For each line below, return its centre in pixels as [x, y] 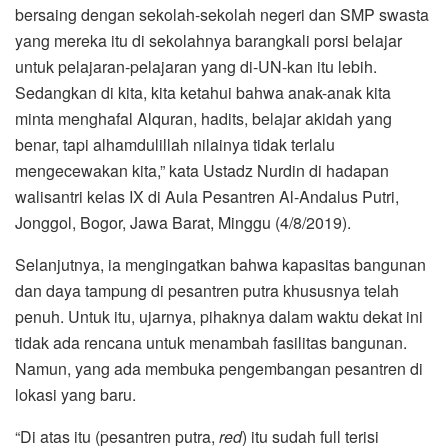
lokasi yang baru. [75, 394]
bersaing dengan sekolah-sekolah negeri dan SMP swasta [222, 14]
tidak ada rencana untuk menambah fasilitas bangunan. [211, 342]
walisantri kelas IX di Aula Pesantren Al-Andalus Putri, [207, 196]
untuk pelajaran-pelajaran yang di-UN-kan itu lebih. [196, 66]
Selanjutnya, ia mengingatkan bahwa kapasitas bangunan [220, 264]
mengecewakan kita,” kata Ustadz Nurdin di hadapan [202, 170]
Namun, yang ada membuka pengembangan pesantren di [219, 368]
